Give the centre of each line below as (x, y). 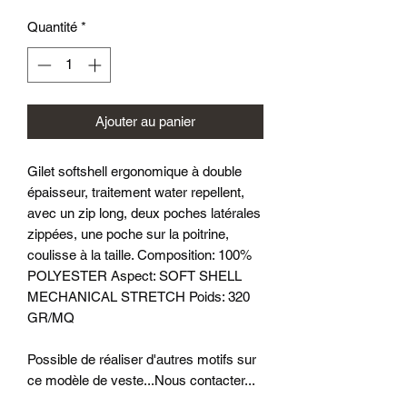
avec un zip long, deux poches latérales (144, 213)
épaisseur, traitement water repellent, (136, 192)
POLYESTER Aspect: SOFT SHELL (134, 275)
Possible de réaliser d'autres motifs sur (142, 359)
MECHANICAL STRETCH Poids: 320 (139, 296)
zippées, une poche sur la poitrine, (128, 233)
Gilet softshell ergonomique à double (134, 171)
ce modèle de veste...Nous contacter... (141, 380)
